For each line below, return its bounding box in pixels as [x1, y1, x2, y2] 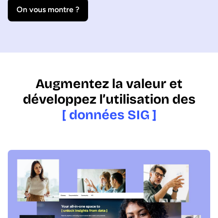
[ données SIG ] [61, 107, 157, 123]
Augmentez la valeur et [36, 76, 182, 91]
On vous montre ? [17, 5, 79, 14]
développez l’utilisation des [22, 91, 196, 107]
